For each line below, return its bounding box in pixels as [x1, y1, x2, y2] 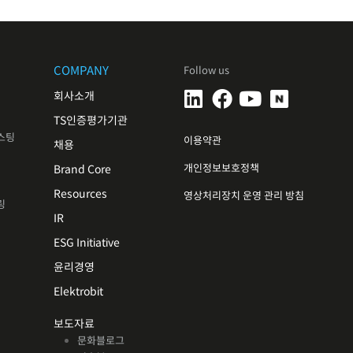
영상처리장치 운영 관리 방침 [183, 189, 304, 203]
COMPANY [53, 63, 109, 78]
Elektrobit [53, 284, 103, 299]
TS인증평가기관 [53, 113, 128, 128]
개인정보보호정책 [183, 162, 259, 175]
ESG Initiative [53, 236, 120, 250]
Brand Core [53, 162, 111, 176]
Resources [53, 187, 107, 201]
